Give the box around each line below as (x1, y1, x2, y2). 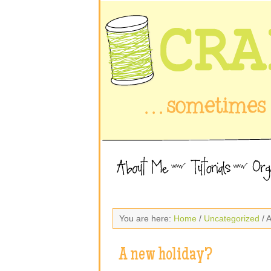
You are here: (119, 214, 174, 223)
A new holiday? (119, 247, 212, 265)
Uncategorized (204, 214, 260, 223)
